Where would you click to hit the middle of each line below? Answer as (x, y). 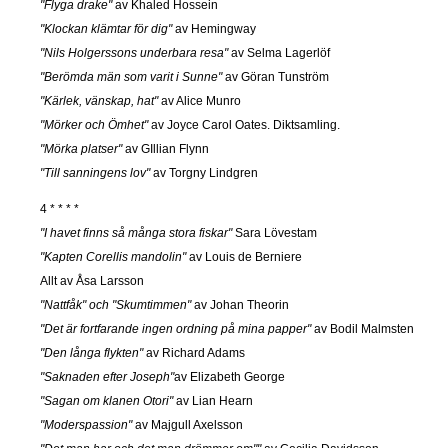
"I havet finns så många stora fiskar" (136, 233)
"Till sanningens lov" (95, 173)
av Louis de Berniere (244, 257)
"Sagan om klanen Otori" (106, 401)
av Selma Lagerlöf (279, 53)
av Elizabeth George (229, 377)
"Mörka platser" (81, 149)
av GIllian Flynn (165, 149)
